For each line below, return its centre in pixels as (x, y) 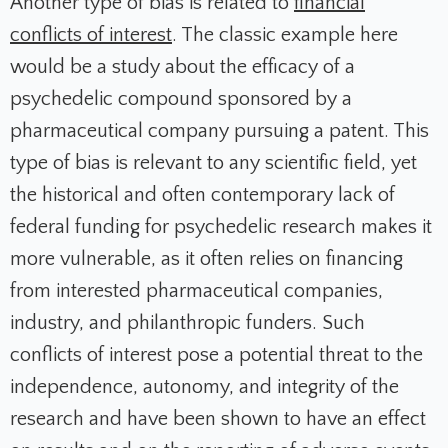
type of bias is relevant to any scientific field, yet (213, 163)
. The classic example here (285, 35)
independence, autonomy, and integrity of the (204, 387)
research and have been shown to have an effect (218, 419)
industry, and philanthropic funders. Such (187, 323)
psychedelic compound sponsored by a (181, 99)
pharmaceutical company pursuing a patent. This (219, 131)
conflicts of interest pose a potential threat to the (216, 355)
